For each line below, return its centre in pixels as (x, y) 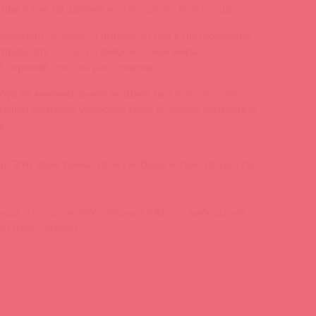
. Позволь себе (202, 93)
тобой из (75, 51)
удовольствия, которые (140, 109)
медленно (230, 109)
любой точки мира (149, 51)
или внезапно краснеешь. (171, 8)
